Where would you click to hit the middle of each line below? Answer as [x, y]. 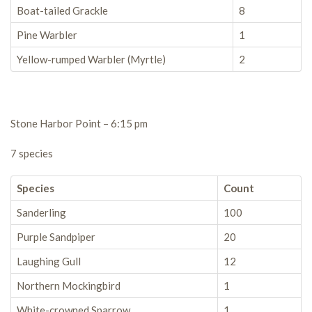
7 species [32, 153]
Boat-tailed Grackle [62, 10]
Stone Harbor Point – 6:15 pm [79, 123]
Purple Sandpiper [56, 237]
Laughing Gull [49, 261]
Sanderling [41, 212]
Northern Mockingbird [69, 286]
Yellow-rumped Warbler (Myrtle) [91, 59]
